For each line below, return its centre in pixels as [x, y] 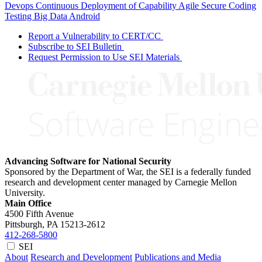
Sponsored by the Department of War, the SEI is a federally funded [128, 171]
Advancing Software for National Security [88, 161]
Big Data [51, 16]
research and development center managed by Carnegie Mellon [121, 182]
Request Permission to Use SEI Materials [104, 57]
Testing [19, 16]
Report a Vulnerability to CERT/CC [94, 36]
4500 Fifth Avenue [39, 213]
